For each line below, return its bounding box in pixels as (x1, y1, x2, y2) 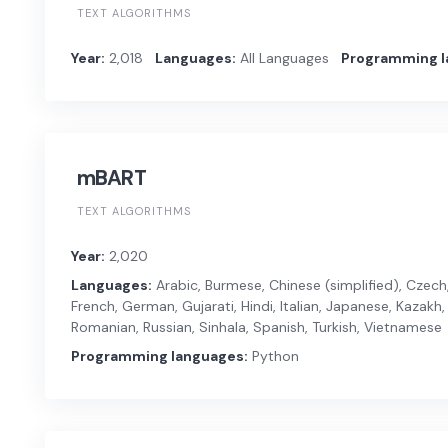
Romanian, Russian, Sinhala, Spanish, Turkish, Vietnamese (70, 317, 442, 336)
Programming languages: (70, 346, 248, 365)
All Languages (235, 48, 329, 67)
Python (247, 346, 299, 365)
